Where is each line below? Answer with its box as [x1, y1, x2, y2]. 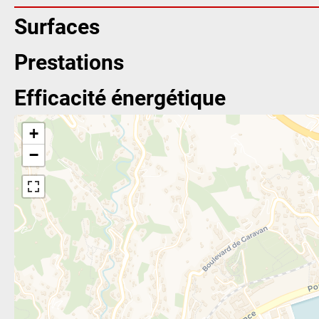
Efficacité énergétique [14, 82, 226, 111]
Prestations [14, 46, 124, 75]
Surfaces [14, 11, 100, 40]
